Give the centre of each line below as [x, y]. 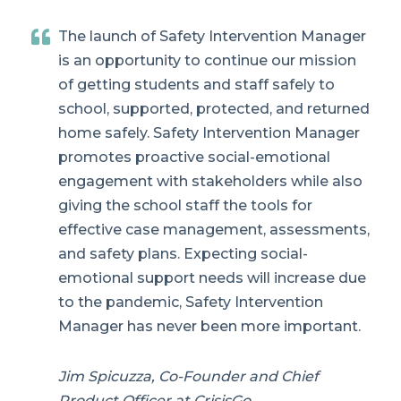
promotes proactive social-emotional [194, 158]
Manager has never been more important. [209, 327]
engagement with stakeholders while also [210, 182]
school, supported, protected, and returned [214, 109]
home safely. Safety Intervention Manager [209, 133]
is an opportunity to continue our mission [207, 61]
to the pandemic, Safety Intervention [191, 303]
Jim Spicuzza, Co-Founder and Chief [188, 376]
